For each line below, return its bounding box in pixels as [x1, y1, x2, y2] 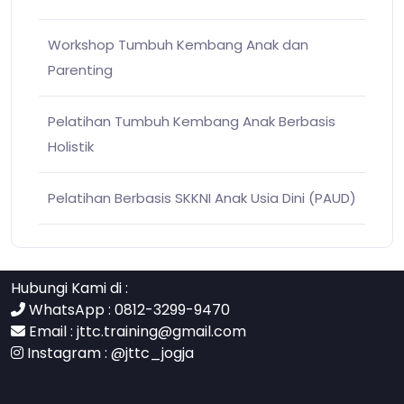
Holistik [48, 136, 94, 156]
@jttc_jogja [111, 342, 194, 363]
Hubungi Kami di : [11, 277, 128, 298]
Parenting [48, 60, 113, 79]
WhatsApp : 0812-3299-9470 [25, 298, 230, 320]
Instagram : [23, 342, 111, 363]
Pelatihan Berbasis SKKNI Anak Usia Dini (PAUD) [48, 188, 356, 207]
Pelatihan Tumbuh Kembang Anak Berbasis [48, 111, 335, 131]
